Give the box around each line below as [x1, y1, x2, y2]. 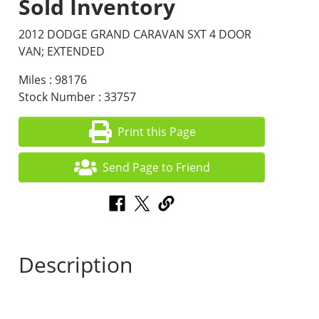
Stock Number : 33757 [19, 89, 137, 105]
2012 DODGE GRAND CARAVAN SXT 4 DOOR [19, 26, 252, 42]
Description [19, 250, 133, 280]
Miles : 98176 [19, 72, 88, 88]
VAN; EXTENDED [19, 43, 105, 59]
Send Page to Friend [103, 159, 211, 175]
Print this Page [117, 124, 196, 140]
